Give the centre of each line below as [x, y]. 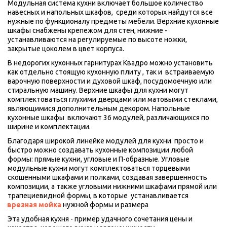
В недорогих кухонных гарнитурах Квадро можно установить [110, 63]
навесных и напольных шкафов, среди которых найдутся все [110, 12]
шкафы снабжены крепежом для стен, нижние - [87, 31]
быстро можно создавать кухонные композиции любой [100, 150]
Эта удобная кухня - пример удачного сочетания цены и [100, 219]
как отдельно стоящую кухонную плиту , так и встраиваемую [111, 72]
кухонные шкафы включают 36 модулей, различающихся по [108, 118]
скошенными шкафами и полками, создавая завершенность [107, 178]
